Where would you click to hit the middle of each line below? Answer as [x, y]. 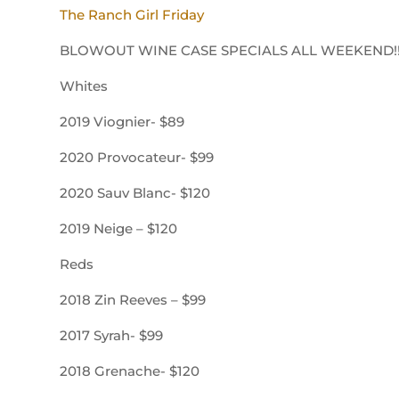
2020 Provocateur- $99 [137, 157]
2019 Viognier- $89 [122, 121]
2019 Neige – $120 [119, 228]
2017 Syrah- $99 [112, 335]
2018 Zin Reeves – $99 [133, 299]
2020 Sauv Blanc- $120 [135, 192]
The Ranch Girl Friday [134, 14]
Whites [84, 85]
